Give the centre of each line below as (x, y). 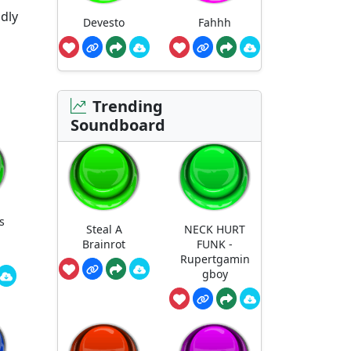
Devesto (104, 23)
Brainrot (104, 244)
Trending (128, 106)
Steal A (104, 230)
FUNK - (215, 244)
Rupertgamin (215, 259)
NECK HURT (215, 230)
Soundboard (118, 125)
